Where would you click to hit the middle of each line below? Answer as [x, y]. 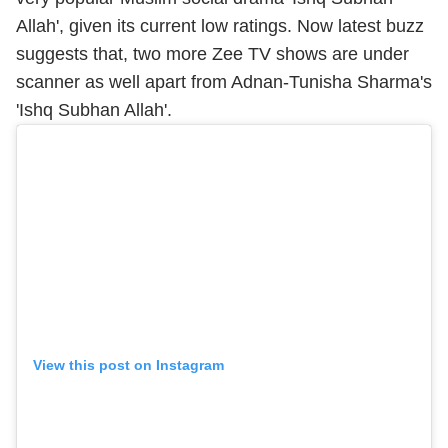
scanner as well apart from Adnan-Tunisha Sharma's [224, 82]
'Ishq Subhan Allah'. [94, 110]
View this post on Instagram [128, 365]
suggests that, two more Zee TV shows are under [212, 54]
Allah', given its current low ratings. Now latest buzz [220, 26]
